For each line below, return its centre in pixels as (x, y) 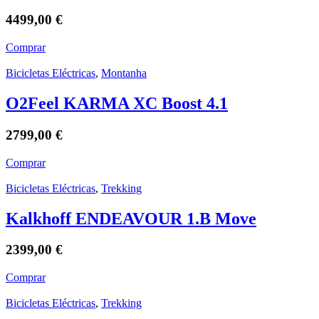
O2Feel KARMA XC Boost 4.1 (117, 104)
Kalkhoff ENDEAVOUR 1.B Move (131, 218)
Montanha (124, 73)
